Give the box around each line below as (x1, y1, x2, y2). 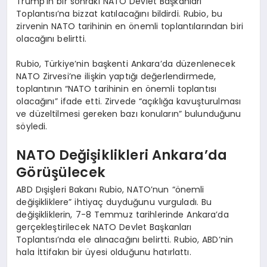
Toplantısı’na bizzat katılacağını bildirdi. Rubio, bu (16, 8, 222, 20)
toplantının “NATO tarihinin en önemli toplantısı (16, 83, 217, 95)
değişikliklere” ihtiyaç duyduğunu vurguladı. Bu (16, 196, 212, 209)
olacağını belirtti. (16, 33, 86, 45)
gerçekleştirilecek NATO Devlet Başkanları (16, 221, 192, 234)
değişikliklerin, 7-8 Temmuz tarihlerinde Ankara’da (16, 209, 229, 221)
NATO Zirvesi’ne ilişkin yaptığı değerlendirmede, (16, 70, 216, 83)
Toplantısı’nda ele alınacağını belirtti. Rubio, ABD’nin (16, 234, 234, 246)
